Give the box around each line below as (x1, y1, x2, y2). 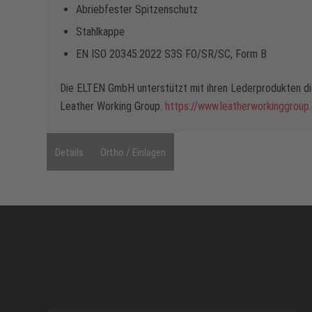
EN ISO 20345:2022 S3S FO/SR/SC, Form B (76, 47, 267, 61)
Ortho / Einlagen (100, 146, 166, 159)
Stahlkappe (76, 25, 125, 39)
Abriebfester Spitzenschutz (76, 3, 198, 17)
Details (55, 146, 84, 159)
